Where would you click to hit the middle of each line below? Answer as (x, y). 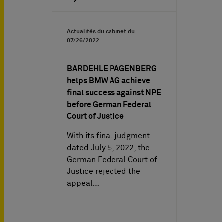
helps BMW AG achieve (109, 81)
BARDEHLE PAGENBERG (112, 69)
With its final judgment (108, 136)
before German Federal (109, 104)
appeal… (83, 183)
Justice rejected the (104, 171)
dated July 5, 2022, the (108, 147)
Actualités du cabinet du (101, 31)
